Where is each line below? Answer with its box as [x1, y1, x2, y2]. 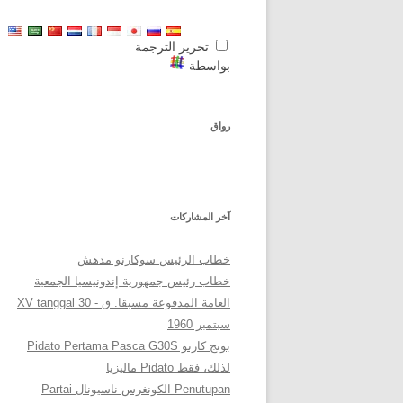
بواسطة [185, 58, 230, 73]
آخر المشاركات [170, 211, 230, 222]
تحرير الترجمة [135, 40, 212, 54]
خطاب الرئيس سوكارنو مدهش [77, 253, 230, 266]
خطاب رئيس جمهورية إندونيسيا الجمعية [34, 274, 230, 288]
